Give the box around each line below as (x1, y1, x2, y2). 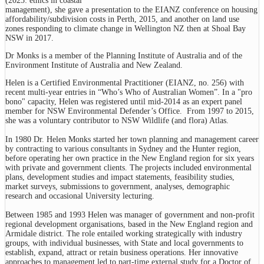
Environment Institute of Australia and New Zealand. (5, 61, 183, 70)
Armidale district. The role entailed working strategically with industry (5, 229, 242, 239)
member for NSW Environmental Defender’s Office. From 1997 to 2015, (5, 107, 254, 116)
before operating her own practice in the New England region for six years (5, 154, 254, 163)
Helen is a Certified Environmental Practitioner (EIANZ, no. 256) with (5, 78, 244, 88)
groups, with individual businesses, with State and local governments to (5, 239, 243, 248)
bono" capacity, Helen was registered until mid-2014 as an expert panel (5, 97, 242, 107)
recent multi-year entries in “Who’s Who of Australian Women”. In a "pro (5, 88, 252, 97)
